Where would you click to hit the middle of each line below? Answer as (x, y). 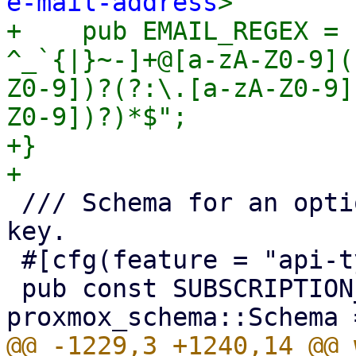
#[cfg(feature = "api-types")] (14, 260)
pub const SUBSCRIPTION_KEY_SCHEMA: (14, 288)
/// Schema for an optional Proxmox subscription (14, 203)
